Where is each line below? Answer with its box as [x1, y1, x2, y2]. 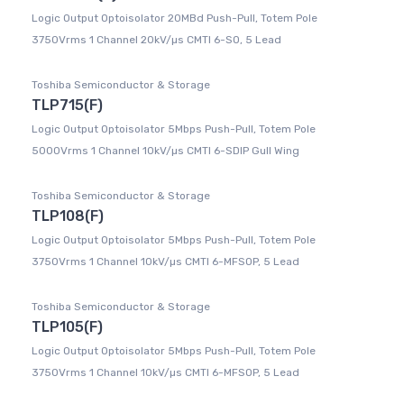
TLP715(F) [32, 96, 103, 115]
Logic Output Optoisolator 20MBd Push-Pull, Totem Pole [32, 12, 317, 25]
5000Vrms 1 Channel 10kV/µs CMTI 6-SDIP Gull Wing [32, 144, 299, 158]
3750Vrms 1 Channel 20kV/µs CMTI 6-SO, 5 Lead [32, 33, 281, 47]
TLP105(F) [32, 318, 103, 336]
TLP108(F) [32, 207, 104, 225]
